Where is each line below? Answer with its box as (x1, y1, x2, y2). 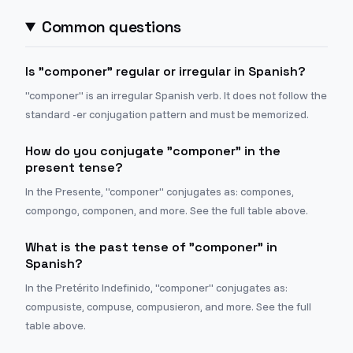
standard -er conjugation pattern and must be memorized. (25, 107, 309, 121)
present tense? (25, 159, 123, 176)
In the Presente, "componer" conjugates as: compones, (25, 184, 294, 199)
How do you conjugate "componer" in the (25, 143, 281, 159)
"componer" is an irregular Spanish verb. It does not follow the (25, 88, 327, 102)
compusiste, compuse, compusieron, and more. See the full (25, 299, 311, 314)
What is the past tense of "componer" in (25, 239, 277, 255)
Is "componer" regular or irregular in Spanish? (25, 63, 306, 80)
